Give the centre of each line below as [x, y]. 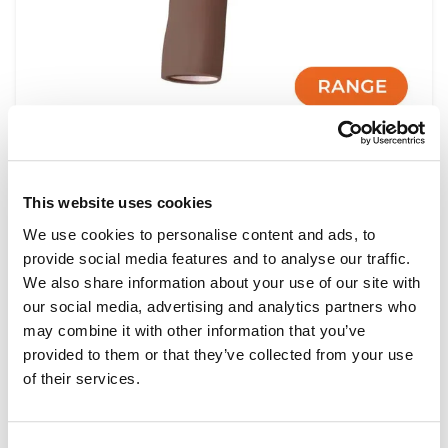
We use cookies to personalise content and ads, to [199, 234]
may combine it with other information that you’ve [194, 330]
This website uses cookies [118, 203]
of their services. [81, 378]
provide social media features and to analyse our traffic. [217, 258]
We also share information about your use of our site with [222, 282]
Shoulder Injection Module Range [202, 163]
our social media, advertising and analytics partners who [219, 306]
